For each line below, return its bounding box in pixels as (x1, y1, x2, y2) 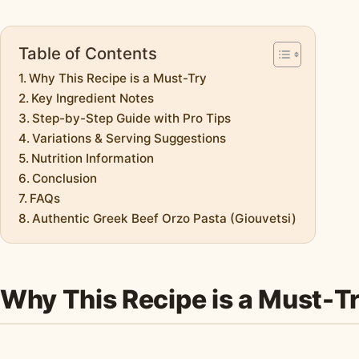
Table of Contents (18, 43, 157, 64)
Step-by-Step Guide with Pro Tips (32, 111, 232, 127)
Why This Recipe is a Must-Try (29, 71, 208, 87)
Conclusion (32, 171, 98, 187)
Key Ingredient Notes (31, 91, 155, 107)
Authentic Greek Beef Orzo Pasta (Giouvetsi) (32, 211, 297, 227)
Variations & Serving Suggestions (32, 131, 227, 147)
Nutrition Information (31, 151, 155, 167)
